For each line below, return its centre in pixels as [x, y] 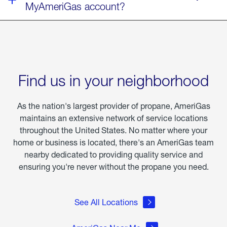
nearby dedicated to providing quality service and [113, 154]
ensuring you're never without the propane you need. [113, 166]
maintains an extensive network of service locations [113, 118]
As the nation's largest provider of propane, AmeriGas [113, 106]
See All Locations [106, 202]
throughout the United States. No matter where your [113, 130]
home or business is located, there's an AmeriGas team [113, 142]
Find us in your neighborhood [113, 80]
